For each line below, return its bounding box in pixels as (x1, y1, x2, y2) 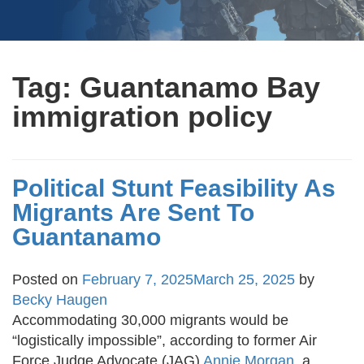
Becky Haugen (12, 292, 107, 309)
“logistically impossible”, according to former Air (12, 332, 317, 349)
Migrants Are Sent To (12, 199, 254, 227)
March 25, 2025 (193, 271, 295, 288)
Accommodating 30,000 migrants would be (12, 312, 288, 329)
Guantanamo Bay (80, 71, 320, 105)
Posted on (12, 271, 82, 288)
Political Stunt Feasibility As (12, 175, 336, 202)
